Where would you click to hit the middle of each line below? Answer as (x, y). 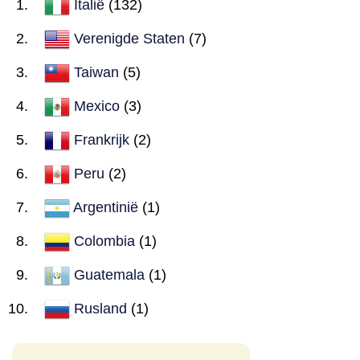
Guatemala (109, 274)
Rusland (100, 308)
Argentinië (106, 207)
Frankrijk (102, 139)
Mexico (97, 106)
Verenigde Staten (129, 38)
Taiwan (96, 72)
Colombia (104, 241)
